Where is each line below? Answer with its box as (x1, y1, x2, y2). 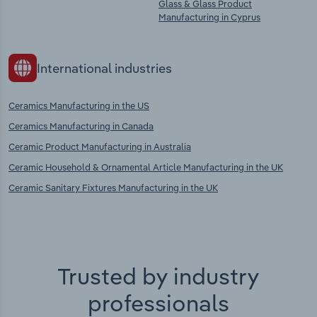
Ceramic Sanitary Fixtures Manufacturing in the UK (8, 182, 218, 194)
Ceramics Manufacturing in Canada (8, 120, 154, 132)
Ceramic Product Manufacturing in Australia (8, 141, 191, 153)
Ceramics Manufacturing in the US (8, 100, 149, 112)
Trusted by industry (57, 262, 260, 291)
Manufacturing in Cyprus (158, 11, 260, 23)
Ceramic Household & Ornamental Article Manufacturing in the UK (8, 161, 283, 173)
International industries (37, 59, 172, 76)
